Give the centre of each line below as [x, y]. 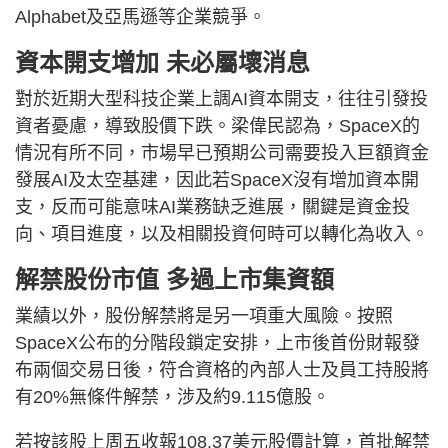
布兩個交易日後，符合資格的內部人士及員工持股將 [222, 369]
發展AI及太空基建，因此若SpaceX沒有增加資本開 [217, 179]
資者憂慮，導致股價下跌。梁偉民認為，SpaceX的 [217, 125]
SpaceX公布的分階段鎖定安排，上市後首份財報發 [217, 342]
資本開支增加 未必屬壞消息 [162, 62]
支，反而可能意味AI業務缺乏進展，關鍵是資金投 [212, 206]
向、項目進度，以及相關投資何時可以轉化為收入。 [222, 233]
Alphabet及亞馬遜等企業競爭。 [140, 16]
